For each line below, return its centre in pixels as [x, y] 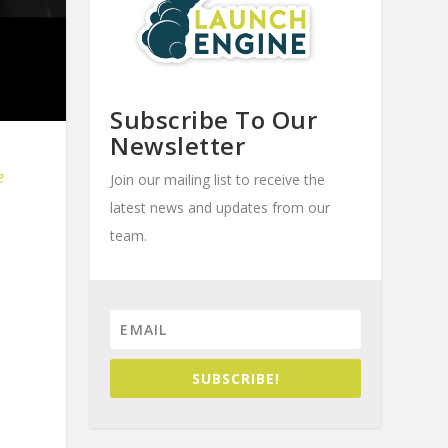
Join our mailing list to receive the [218, 180]
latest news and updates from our [220, 208]
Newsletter [178, 146]
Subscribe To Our [214, 120]
